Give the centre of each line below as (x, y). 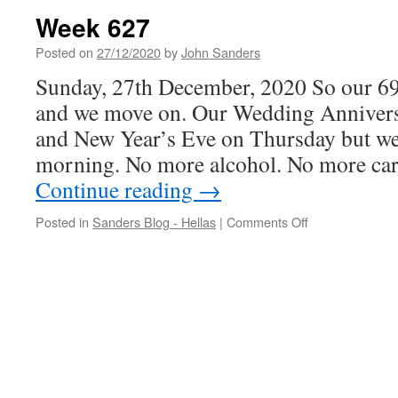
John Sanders (221, 52)
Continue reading (117, 189)
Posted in (62, 222)
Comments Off (267, 222)
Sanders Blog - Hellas (154, 222)
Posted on (64, 52)
